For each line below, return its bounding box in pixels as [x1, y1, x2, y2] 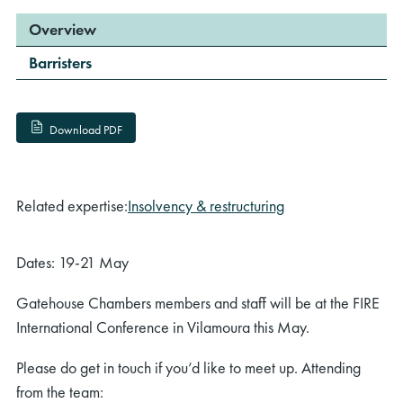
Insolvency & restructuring [128, 195, 284, 217]
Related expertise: [16, 195, 128, 217]
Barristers [29, 52, 93, 73]
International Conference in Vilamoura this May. [16, 317, 309, 338]
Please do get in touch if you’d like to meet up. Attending [16, 357, 361, 379]
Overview [29, 19, 97, 40]
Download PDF [49, 121, 122, 139]
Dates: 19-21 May [16, 252, 129, 273]
